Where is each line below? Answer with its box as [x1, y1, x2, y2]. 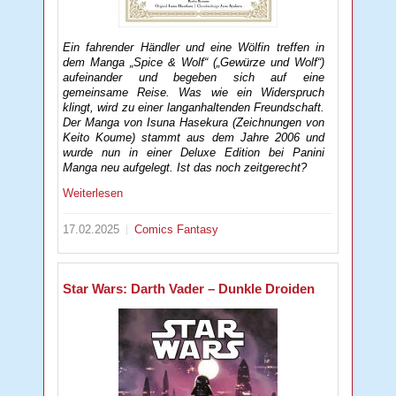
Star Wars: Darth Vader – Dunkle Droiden [63, 280, 316, 296]
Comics [134, 222, 178, 236]
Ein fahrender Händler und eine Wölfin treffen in [63, 40, 324, 54]
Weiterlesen [63, 186, 124, 200]
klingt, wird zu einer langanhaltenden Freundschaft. [63, 100, 324, 114]
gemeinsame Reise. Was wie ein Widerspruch [63, 85, 324, 99]
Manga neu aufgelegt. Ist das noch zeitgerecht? [63, 160, 308, 174]
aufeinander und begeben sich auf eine [63, 70, 324, 84]
